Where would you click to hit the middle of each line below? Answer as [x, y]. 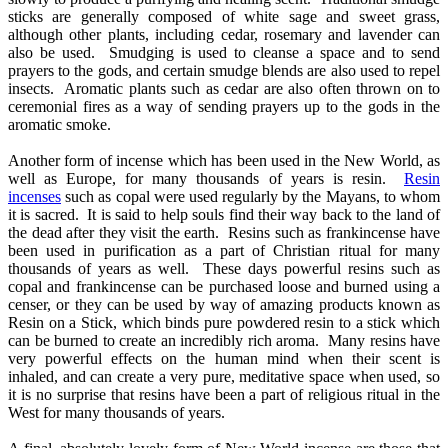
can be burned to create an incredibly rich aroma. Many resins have [224, 340]
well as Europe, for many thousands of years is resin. [206, 178]
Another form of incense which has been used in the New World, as [224, 160]
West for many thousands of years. [116, 412]
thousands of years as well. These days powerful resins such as [224, 268]
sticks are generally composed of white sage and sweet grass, [224, 16]
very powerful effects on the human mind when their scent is [224, 358]
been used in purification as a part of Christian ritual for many [224, 250]
